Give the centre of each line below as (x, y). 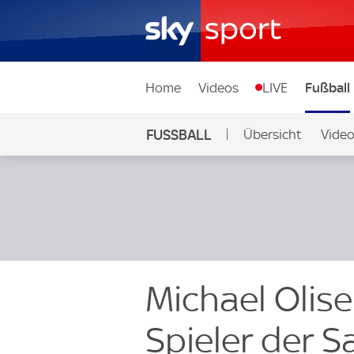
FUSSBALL (179, 134)
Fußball (327, 87)
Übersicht (272, 134)
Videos (218, 87)
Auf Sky (258, 177)
